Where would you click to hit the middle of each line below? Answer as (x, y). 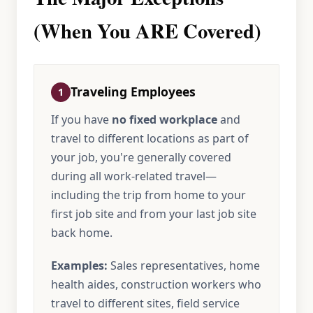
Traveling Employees (133, 92)
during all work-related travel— (134, 176)
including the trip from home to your (148, 195)
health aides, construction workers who (156, 284)
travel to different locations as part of (150, 138)
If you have (81, 119)
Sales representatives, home (184, 265)
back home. (82, 233)
